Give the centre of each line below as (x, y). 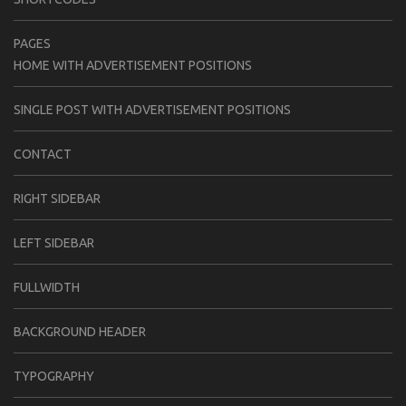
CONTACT (43, 154)
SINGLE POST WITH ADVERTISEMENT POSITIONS (152, 109)
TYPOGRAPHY (54, 376)
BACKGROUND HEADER (80, 331)
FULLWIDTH (47, 287)
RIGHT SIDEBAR (57, 198)
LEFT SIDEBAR (54, 242)
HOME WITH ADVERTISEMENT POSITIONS (133, 65)
